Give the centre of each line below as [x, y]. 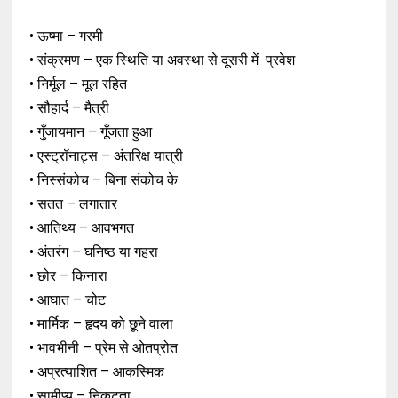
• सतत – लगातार [74, 204]
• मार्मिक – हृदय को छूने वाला [102, 324]
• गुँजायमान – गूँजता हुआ [93, 132]
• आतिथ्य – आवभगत [82, 228]
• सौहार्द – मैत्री [72, 108]
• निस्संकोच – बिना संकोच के [104, 180]
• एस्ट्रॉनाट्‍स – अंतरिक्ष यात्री [107, 156]
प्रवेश [283, 60]
